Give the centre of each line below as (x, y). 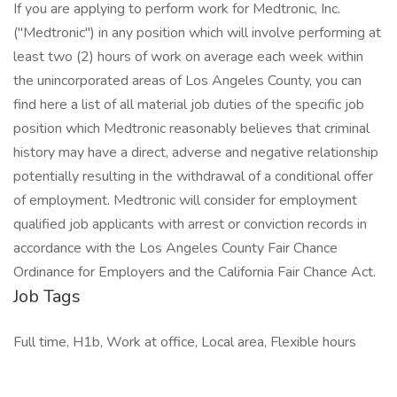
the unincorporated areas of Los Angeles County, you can (187, 81)
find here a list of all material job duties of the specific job (189, 105)
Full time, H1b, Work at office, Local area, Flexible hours (185, 342)
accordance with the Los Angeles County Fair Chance (175, 248)
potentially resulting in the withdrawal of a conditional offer (193, 176)
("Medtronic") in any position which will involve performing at (197, 33)
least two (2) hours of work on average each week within (188, 57)
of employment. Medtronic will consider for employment (185, 200)
